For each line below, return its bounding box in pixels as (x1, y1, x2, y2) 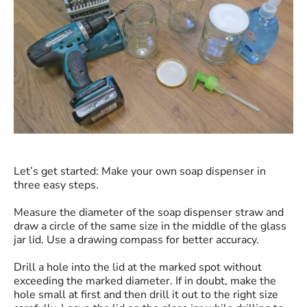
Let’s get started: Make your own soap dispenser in (14, 164, 266, 180)
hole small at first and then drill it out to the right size (14, 287, 278, 303)
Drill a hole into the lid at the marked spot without (14, 260, 262, 275)
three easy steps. (14, 177, 99, 193)
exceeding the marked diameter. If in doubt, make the (14, 273, 276, 289)
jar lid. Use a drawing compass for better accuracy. (14, 232, 259, 248)
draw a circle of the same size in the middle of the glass (14, 219, 286, 234)
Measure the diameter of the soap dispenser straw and (14, 205, 284, 221)
